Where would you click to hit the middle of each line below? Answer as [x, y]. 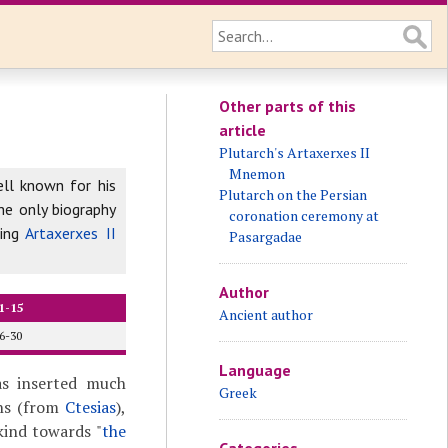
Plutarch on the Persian [292, 194]
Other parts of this [287, 106]
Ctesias [90, 407]
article [242, 130]
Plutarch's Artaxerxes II [294, 152]
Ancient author [265, 314]
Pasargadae [265, 236]
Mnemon [256, 173]
